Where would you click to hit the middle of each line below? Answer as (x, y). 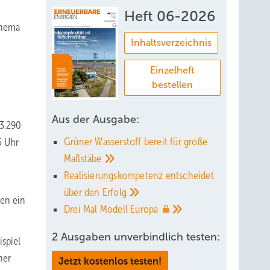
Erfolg (116, 192)
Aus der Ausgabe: (96, 119)
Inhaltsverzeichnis (171, 42)
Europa (146, 209)
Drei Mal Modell (97, 209)
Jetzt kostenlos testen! (110, 261)
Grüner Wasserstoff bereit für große (136, 142)
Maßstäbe (84, 159)
